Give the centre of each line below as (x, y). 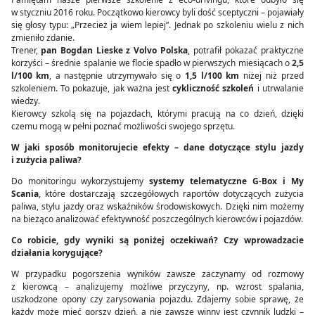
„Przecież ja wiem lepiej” (120, 25)
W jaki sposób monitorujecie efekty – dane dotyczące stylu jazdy (157, 147)
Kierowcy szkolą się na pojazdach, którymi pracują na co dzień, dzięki (157, 114)
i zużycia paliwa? (46, 160)
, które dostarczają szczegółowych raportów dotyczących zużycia (171, 194)
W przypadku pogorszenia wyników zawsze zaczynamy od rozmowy (157, 274)
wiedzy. (26, 101)
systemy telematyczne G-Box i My (226, 181)
